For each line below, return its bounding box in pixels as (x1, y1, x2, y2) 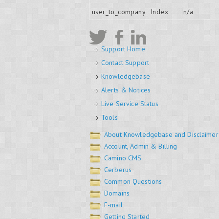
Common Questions (104, 176, 162, 186)
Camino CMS (104, 153, 142, 162)
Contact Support (101, 58, 150, 67)
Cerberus (104, 165, 132, 174)
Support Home (101, 44, 145, 53)
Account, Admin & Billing (104, 141, 177, 151)
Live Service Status (101, 99, 158, 108)
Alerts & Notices (101, 85, 151, 94)
